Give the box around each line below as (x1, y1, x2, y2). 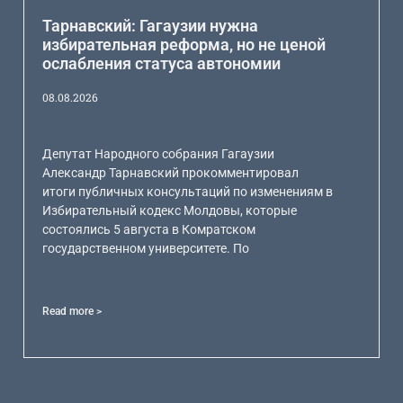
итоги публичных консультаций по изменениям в (42, 184, 334, 200)
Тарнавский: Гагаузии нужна (42, 16, 259, 36)
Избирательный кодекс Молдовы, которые (42, 203, 298, 219)
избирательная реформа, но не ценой (42, 35, 327, 55)
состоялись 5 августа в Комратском (42, 222, 256, 237)
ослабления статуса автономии (42, 54, 282, 74)
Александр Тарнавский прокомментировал (42, 166, 300, 181)
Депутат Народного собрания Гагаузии (42, 147, 275, 162)
